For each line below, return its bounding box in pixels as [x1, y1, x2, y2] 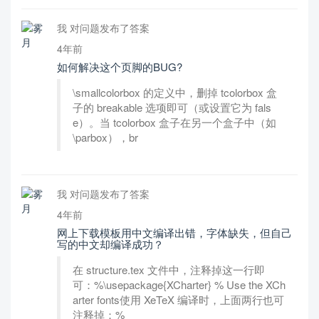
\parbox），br [73, 130, 138, 145]
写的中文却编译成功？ [57, 236, 164, 251]
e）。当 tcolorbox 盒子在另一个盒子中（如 [73, 115, 276, 130]
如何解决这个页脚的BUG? [57, 59, 182, 74]
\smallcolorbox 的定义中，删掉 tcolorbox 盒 [73, 85, 277, 100]
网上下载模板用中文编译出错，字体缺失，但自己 [57, 225, 292, 240]
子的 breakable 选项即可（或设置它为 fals [73, 100, 271, 115]
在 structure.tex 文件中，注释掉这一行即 [73, 262, 265, 277]
